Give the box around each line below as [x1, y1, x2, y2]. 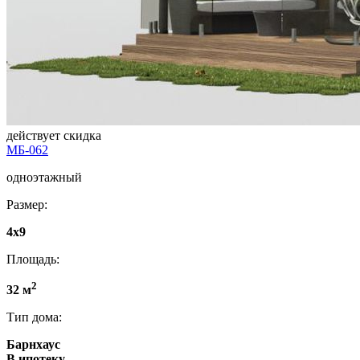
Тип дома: [6, 310, 62, 325]
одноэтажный [6, 170, 82, 185]
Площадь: [6, 252, 59, 267]
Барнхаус [6, 337, 60, 352]
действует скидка [6, 129, 101, 143]
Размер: [6, 198, 47, 212]
